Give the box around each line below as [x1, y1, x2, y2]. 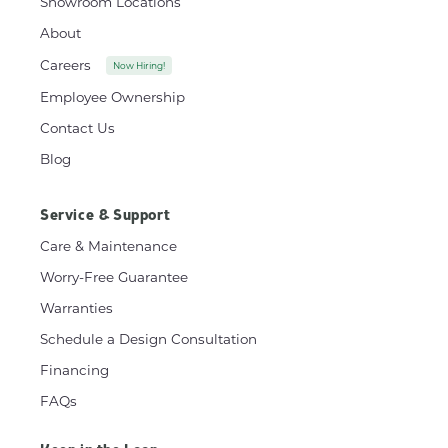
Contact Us [40, 118, 115, 137]
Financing [40, 360, 109, 379]
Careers [40, 55, 91, 74]
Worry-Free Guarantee [40, 267, 188, 286]
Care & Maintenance [40, 236, 177, 255]
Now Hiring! [113, 59, 165, 71]
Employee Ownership [40, 87, 185, 106]
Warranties [40, 298, 113, 317]
